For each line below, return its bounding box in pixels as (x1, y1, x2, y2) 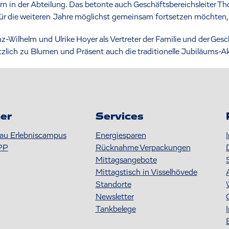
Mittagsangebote (95, 156, 157, 165)
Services (95, 111, 143, 122)
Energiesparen (95, 131, 146, 140)
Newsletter (95, 193, 134, 201)
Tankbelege (95, 205, 136, 214)
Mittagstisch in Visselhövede (95, 168, 197, 177)
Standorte (95, 180, 131, 189)
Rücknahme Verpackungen (95, 144, 191, 152)
